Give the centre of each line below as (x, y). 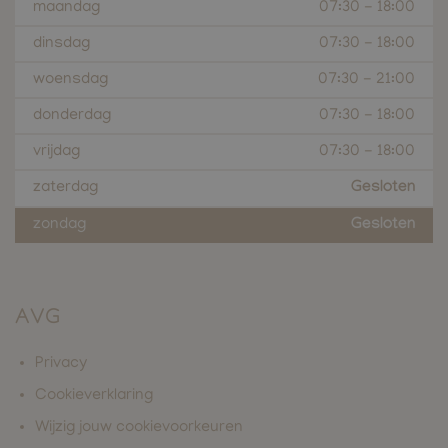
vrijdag (56, 152)
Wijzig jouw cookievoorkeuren (139, 428)
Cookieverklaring (94, 396)
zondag (59, 225)
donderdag (72, 116)
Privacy (61, 364)
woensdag (70, 80)
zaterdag (65, 188)
